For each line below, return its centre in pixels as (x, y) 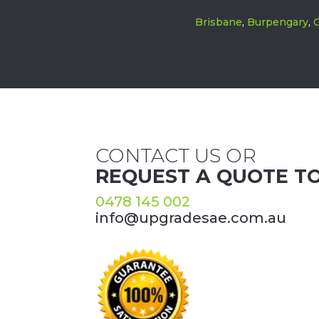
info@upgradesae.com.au (191, 218)
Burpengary (277, 22)
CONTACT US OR (176, 156)
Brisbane (218, 22)
